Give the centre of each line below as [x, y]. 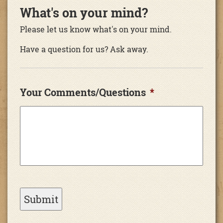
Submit [41, 199]
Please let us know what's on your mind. [96, 29]
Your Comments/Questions [83, 92]
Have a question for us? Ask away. [84, 49]
